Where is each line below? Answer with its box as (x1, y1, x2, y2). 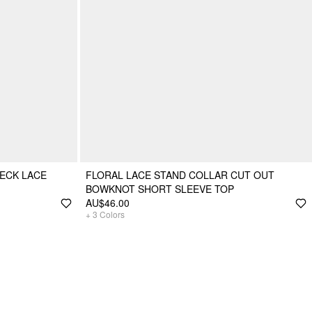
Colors (100, 208, 125, 221)
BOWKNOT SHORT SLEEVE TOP (86, 182, 234, 196)
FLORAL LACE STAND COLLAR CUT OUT (86, 168, 274, 182)
